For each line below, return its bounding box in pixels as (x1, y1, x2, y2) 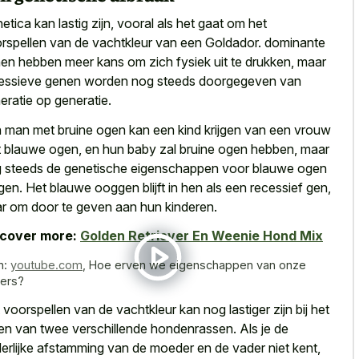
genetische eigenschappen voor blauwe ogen (64, 159, 327, 176)
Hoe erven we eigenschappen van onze (89, 258, 306, 272)
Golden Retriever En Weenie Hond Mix (80, 228, 323, 244)
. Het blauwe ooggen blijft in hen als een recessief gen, (19, 179, 331, 196)
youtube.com (10, 258, 83, 272)
